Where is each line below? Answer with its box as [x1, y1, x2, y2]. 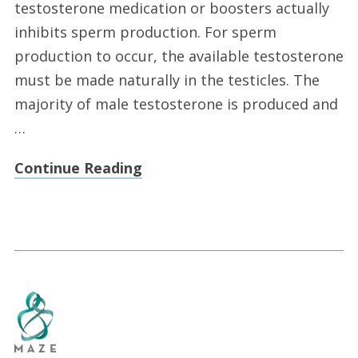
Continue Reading [14, 158, 142, 178]
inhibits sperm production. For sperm [14, 22, 276, 42]
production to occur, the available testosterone [14, 46, 344, 66]
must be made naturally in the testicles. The [14, 70, 320, 90]
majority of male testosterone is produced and [14, 94, 338, 114]
